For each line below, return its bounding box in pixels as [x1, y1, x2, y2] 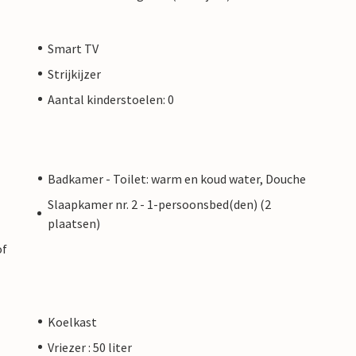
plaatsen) [47, 215, 100, 231]
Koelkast [48, 313, 97, 330]
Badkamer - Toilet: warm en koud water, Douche [48, 170, 306, 187]
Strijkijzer [48, 65, 101, 82]
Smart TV [48, 40, 99, 56]
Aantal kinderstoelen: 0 [48, 91, 174, 107]
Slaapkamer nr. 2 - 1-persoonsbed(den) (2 [47, 195, 271, 212]
